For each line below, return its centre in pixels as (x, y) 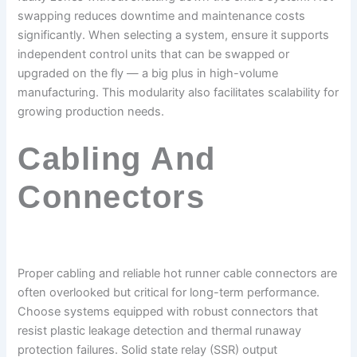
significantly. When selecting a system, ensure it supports (174, 35)
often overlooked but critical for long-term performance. (169, 293)
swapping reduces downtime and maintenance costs (162, 16)
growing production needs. (91, 111)
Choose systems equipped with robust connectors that (168, 312)
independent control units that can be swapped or (154, 54)
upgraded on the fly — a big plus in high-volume (148, 73)
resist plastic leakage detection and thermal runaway (160, 331)
